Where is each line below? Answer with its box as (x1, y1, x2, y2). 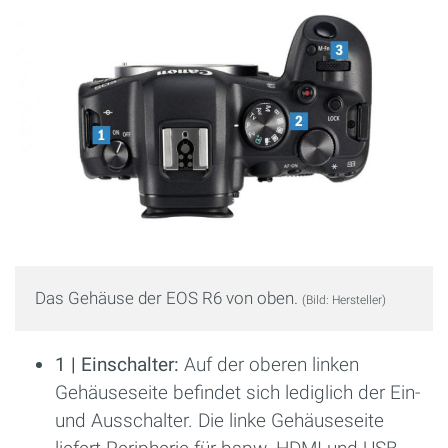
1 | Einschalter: (55, 352, 179, 376)
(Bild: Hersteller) (302, 292, 386, 307)
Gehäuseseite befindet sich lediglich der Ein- (55, 380, 420, 404)
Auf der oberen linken (179, 352, 359, 376)
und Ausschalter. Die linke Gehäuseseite (55, 408, 384, 432)
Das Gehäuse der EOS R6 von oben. (35, 287, 302, 308)
